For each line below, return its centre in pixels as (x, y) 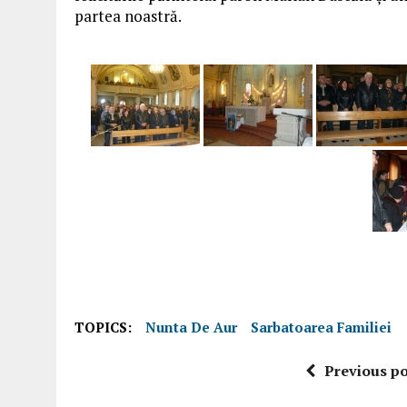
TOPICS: (103, 327)
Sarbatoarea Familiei (321, 327)
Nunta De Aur (191, 327)
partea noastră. (128, 16)
